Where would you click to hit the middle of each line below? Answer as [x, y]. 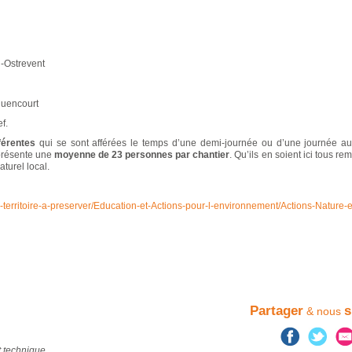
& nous [324, 311]
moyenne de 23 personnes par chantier [142, 155]
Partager [277, 311]
